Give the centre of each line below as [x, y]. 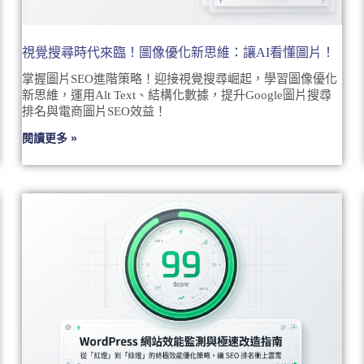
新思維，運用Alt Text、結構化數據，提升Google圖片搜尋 [176, 95]
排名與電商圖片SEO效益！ [94, 111]
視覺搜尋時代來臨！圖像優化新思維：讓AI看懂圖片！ [178, 52]
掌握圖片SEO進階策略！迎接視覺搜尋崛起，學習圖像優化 [179, 78]
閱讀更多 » [49, 138]
